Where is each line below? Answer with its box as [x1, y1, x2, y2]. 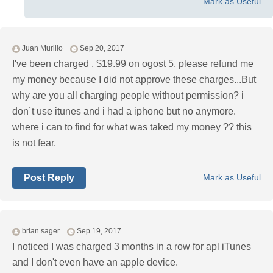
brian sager [22, 227, 60, 236]
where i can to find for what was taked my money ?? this [12, 122, 252, 133]
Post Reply [24, 172, 74, 183]
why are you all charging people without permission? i [12, 90, 244, 101]
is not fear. [12, 138, 56, 149]
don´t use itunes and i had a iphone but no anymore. [12, 106, 236, 117]
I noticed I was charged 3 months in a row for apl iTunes [12, 241, 251, 252]
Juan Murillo [22, 44, 63, 53]
